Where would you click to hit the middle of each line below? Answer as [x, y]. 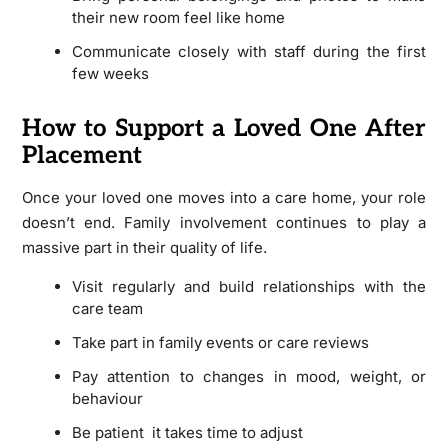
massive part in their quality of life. [144, 247]
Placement [81, 155]
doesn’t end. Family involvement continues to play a [224, 222]
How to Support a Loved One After [224, 128]
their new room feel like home [178, 17]
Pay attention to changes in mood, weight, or [249, 376]
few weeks [110, 73]
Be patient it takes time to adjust [187, 432]
